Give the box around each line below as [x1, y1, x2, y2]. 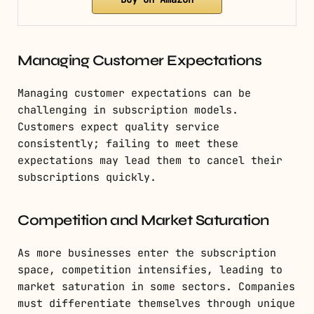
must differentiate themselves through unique [18, 296, 295, 311]
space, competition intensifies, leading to [18, 263, 282, 278]
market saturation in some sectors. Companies [18, 280, 295, 294]
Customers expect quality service [18, 120, 219, 135]
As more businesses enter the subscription [18, 246, 276, 261]
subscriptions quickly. [18, 170, 156, 185]
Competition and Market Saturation [18, 212, 269, 230]
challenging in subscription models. [18, 103, 238, 118]
